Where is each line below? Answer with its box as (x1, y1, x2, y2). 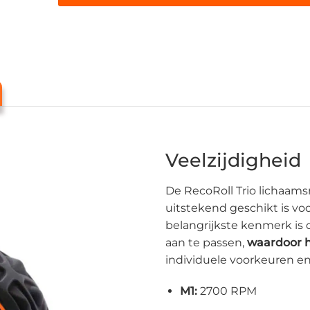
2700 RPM (197, 284, 257, 298)
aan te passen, (165, 235, 247, 249)
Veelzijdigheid (165, 149, 301, 172)
